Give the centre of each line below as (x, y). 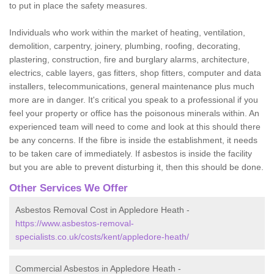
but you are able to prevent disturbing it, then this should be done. (136, 167)
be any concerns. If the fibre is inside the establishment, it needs (133, 140)
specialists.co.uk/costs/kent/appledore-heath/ (102, 236)
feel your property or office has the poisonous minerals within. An (134, 113)
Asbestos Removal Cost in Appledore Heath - (102, 209)
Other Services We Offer (68, 188)
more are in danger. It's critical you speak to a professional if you (134, 99)
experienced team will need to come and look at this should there (135, 126)
